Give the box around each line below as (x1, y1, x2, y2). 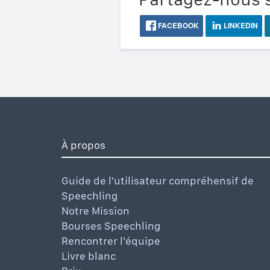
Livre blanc (61, 249, 116, 262)
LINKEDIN (221, 19, 258, 31)
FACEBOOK (155, 19, 199, 31)
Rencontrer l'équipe (61, 234, 160, 247)
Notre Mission (61, 204, 130, 217)
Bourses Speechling (61, 219, 160, 232)
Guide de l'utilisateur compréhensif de (61, 174, 254, 187)
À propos (61, 138, 105, 151)
